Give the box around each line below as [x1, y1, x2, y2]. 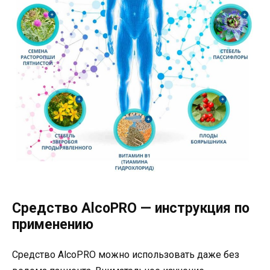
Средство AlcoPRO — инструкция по [12, 200, 250, 217]
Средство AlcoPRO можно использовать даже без [12, 249, 239, 261]
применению [12, 216, 93, 233]
